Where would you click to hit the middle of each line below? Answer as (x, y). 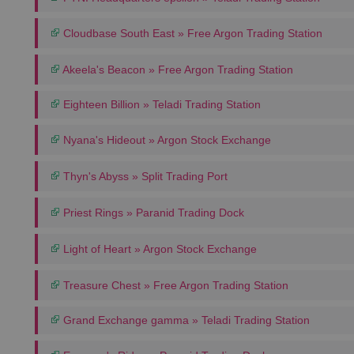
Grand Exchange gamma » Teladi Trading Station (185, 320)
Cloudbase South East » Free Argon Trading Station (191, 33)
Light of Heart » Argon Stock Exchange (158, 249)
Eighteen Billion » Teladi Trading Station (160, 104)
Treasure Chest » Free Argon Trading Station (174, 285)
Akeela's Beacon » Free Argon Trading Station (177, 70)
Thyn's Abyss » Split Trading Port (144, 176)
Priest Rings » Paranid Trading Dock (152, 213)
